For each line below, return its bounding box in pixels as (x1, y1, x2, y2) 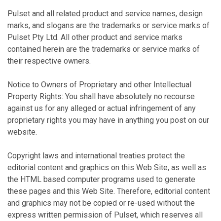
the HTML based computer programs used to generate (7, 175, 195, 184)
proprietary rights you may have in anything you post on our (7, 115, 209, 125)
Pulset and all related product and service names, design (7, 9, 203, 18)
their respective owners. (7, 56, 91, 66)
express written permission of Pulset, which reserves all (7, 210, 203, 220)
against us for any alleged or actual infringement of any (7, 104, 196, 113)
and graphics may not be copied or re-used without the (7, 198, 195, 208)
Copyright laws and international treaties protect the (7, 151, 185, 160)
